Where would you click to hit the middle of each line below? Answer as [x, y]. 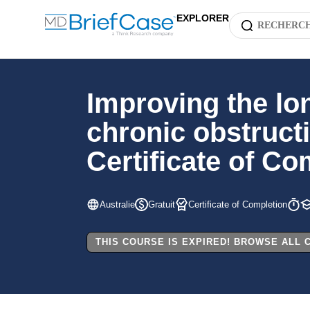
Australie [117, 204]
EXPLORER [203, 18]
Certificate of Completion [238, 204]
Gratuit [162, 204]
